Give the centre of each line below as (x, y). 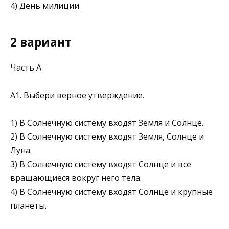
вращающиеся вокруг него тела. (76, 178)
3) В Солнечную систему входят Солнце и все (101, 164)
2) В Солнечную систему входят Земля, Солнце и (107, 136)
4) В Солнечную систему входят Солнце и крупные (111, 191)
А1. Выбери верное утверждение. (77, 95)
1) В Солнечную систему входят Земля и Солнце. (107, 122)
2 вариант (41, 42)
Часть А (26, 67)
